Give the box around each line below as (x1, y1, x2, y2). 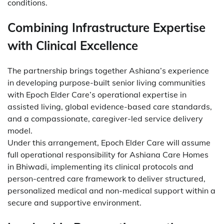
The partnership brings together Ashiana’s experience (7, 65, 209, 75)
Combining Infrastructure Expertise (7, 20, 205, 35)
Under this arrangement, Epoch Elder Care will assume (7, 137, 210, 147)
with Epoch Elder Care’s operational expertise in (7, 89, 186, 99)
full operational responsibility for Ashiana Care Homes (7, 149, 208, 159)
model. (7, 125, 32, 135)
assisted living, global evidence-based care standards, (7, 101, 212, 111)
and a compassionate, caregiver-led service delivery (7, 113, 203, 123)
